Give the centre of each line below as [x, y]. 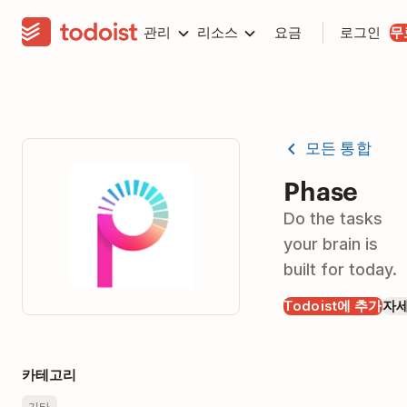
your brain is [331, 243]
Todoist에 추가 [333, 305]
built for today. [340, 269]
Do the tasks [333, 218]
